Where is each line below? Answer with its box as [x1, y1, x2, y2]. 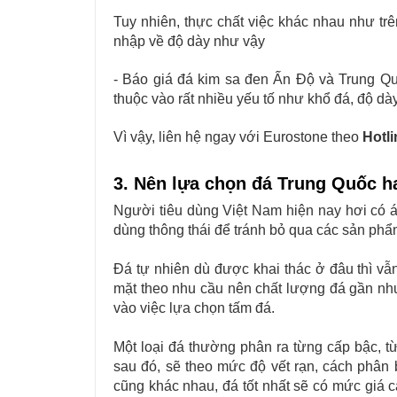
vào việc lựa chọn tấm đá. [113, 300, 275, 315]
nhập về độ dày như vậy [113, 33, 265, 49]
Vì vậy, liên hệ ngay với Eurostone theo [113, 128, 362, 144]
